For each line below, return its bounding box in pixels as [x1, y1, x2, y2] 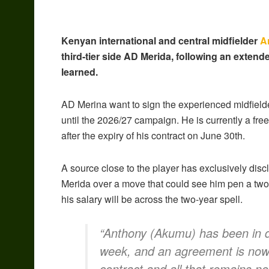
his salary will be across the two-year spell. [61, 192, 243, 207]
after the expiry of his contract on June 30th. [61, 128, 245, 143]
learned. [61, 65, 98, 79]
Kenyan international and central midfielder [61, 34, 260, 48]
